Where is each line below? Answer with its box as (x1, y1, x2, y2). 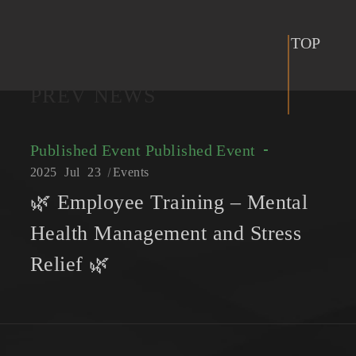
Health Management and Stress (30, 222, 302, 246)
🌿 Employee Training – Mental (30, 191, 308, 215)
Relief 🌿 (30, 253, 110, 277)
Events (112, 165, 149, 180)
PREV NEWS (30, 84, 157, 108)
